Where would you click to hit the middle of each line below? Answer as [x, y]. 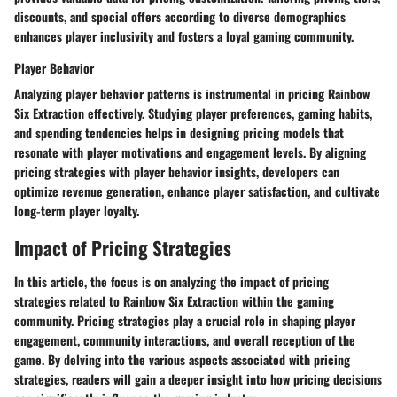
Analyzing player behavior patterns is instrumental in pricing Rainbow [192, 94]
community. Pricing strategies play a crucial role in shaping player [185, 320]
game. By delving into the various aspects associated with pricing [182, 359]
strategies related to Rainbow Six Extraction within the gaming [174, 300]
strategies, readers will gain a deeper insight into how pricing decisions [198, 378]
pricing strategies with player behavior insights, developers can [177, 172]
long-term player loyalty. [77, 211]
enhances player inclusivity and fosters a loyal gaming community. [184, 36]
